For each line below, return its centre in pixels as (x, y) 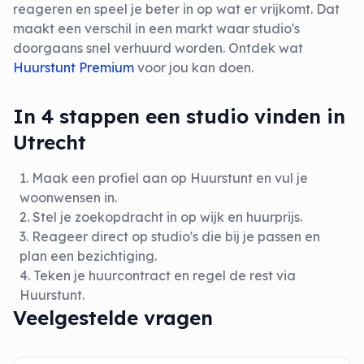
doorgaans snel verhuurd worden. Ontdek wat (158, 48)
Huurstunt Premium (74, 67)
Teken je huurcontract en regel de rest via (165, 275)
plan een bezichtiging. (88, 256)
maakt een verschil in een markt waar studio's (156, 28)
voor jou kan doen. (194, 67)
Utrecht (50, 142)
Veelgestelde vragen (113, 318)
